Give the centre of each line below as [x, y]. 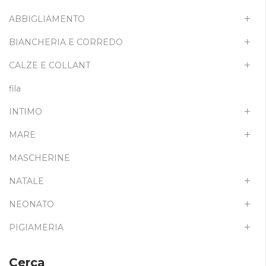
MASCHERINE [39, 158]
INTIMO [26, 112]
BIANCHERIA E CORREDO [66, 42]
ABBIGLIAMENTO [47, 19]
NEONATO [31, 204]
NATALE [26, 181]
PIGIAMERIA [36, 227]
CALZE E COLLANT [50, 65]
